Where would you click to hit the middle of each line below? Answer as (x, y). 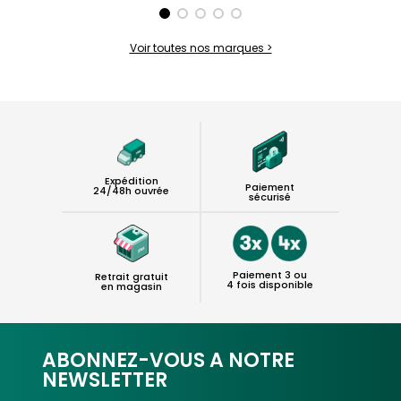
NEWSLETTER (105, 380)
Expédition (131, 180)
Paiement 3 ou (270, 274)
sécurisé (270, 197)
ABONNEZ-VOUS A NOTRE (168, 361)
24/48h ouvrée (131, 190)
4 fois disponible (270, 284)
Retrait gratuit (131, 276)
